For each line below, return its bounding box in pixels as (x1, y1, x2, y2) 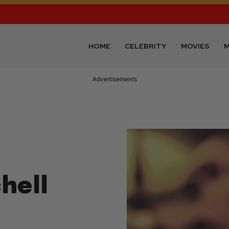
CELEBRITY (125, 41, 167, 51)
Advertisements (92, 75, 137, 83)
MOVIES (181, 41, 210, 51)
